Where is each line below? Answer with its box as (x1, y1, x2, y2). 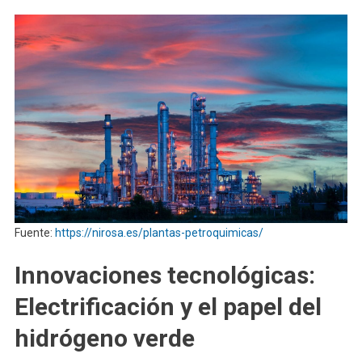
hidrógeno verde (14, 323, 195, 352)
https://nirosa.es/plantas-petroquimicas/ (54, 225, 263, 239)
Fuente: (14, 225, 55, 239)
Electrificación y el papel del (14, 292, 322, 321)
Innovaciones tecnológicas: (14, 260, 315, 289)
